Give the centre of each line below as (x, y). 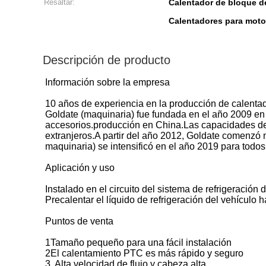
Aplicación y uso (80, 168)
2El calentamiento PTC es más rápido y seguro (144, 253)
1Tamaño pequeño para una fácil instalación (138, 243)
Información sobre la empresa (107, 82)
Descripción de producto (107, 60)
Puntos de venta (79, 221)
